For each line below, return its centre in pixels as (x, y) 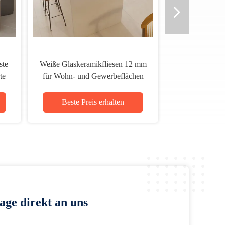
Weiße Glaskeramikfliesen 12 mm (93, 64)
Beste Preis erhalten (93, 102)
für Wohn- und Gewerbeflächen (93, 76)
